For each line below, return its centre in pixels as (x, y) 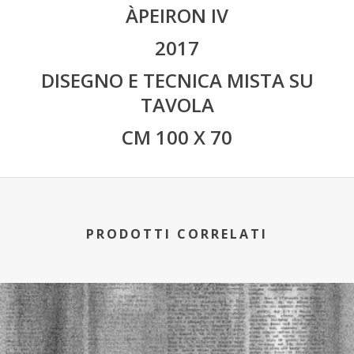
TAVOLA (177, 104)
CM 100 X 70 (177, 137)
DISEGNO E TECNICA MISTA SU (177, 80)
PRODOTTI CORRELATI (177, 233)
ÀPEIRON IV (177, 15)
